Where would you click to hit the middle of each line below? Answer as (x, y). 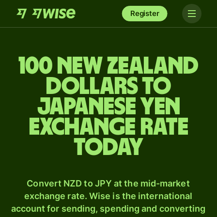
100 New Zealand (108, 66)
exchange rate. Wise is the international (108, 196)
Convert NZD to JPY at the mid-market (108, 183)
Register (145, 13)
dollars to (108, 87)
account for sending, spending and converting (108, 209)
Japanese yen (108, 107)
